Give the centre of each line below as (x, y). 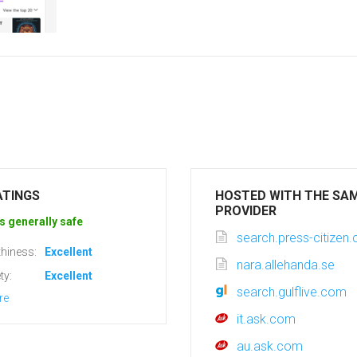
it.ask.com (266, 319)
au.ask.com (270, 346)
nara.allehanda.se (286, 265)
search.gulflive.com (292, 292)
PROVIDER (246, 211)
